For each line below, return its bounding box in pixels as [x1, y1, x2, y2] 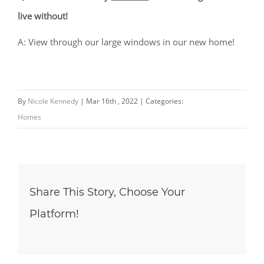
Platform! [29, 207, 79, 220]
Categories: [146, 96, 183, 106]
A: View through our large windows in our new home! [18, 36, 235, 48]
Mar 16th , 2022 [86, 96, 140, 106]
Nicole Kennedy [28, 96, 78, 106]
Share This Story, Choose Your [29, 186, 185, 199]
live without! [18, 10, 68, 22]
